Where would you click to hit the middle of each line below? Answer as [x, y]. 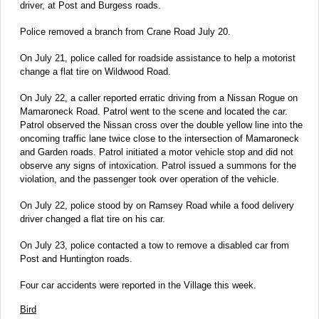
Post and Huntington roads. [76, 258]
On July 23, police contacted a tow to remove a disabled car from [155, 245]
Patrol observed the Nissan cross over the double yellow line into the [161, 125]
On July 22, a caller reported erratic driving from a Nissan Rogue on [159, 98]
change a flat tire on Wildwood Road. [95, 71]
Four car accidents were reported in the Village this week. [138, 285]
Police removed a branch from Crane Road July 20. [125, 31]
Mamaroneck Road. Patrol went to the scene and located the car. [154, 111]
